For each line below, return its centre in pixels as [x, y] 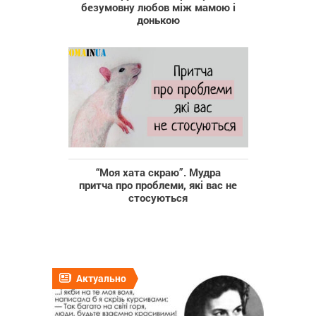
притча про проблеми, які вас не [158, 184]
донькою [158, 19]
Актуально [101, 278]
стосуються [158, 197]
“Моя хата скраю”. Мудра [158, 172]
